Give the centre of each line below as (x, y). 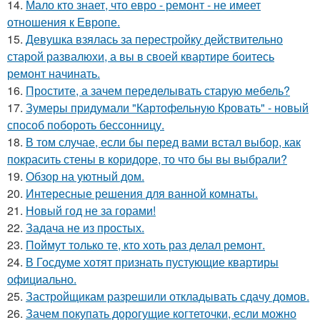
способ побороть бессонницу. (86, 124)
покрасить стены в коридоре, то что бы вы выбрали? (147, 159)
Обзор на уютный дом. (85, 176)
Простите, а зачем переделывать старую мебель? (158, 90)
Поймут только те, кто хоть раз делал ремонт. (145, 244)
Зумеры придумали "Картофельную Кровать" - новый (167, 107)
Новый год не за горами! (91, 210)
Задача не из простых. (85, 227)
